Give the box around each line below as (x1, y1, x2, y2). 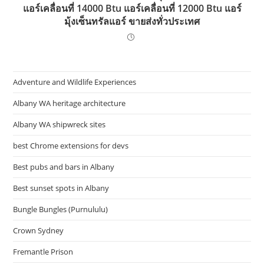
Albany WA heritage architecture (13, 98, 126, 109)
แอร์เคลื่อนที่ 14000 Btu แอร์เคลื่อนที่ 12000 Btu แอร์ (22, 2, 242, 15)
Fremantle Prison (13, 246, 74, 258)
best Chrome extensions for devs (13, 140, 129, 151)
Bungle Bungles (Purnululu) (13, 204, 108, 215)
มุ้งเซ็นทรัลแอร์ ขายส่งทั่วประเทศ (64, 15, 200, 28)
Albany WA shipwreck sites (13, 119, 106, 130)
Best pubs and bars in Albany (13, 161, 115, 173)
